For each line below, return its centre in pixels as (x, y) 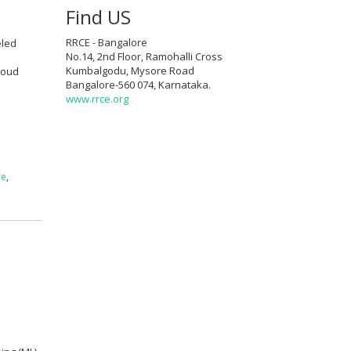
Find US (98, 16)
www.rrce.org (97, 98)
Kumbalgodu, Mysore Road (130, 70)
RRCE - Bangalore (106, 42)
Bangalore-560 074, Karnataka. (138, 84)
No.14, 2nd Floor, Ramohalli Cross (144, 56)
